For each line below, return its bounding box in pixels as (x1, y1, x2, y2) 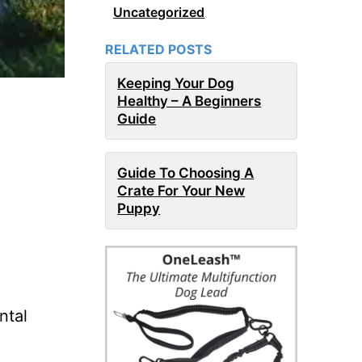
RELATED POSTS (105, 41, 213, 57)
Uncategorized (113, 4, 205, 20)
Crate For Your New (117, 183, 246, 199)
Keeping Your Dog (117, 75, 235, 91)
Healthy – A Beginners (117, 93, 262, 109)
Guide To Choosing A (117, 165, 255, 181)
